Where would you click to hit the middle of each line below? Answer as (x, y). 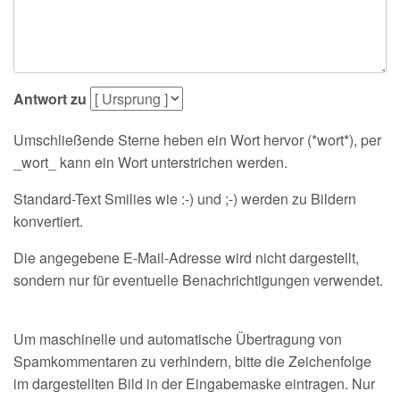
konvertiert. (48, 221)
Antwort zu (50, 99)
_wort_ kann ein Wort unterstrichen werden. (150, 162)
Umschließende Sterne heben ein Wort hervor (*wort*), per (197, 140)
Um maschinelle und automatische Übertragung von (178, 339)
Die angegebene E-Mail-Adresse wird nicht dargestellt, (186, 258)
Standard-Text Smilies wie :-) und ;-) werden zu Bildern (185, 199)
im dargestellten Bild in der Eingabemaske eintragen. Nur (194, 383)
